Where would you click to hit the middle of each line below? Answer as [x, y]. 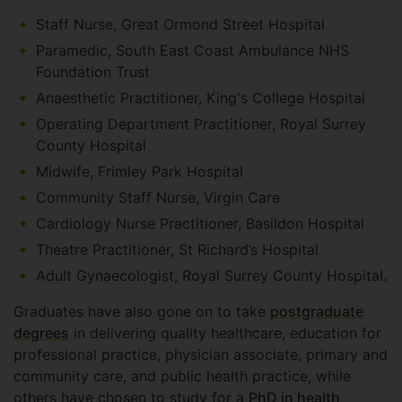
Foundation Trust [95, 72]
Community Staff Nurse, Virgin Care [160, 197]
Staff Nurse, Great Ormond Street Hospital [183, 24]
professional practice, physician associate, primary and [201, 354]
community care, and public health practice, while [182, 376]
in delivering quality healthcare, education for [225, 333]
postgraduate [317, 311]
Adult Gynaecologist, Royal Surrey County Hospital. [211, 275]
